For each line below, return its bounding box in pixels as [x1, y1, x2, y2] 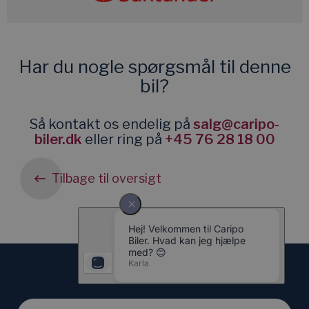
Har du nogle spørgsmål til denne [18, 56, 291, 78]
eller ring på [81, 131, 165, 148]
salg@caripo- [193, 116, 279, 133]
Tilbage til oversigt [52, 171, 161, 186]
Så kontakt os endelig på [30, 116, 193, 133]
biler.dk [34, 131, 82, 148]
